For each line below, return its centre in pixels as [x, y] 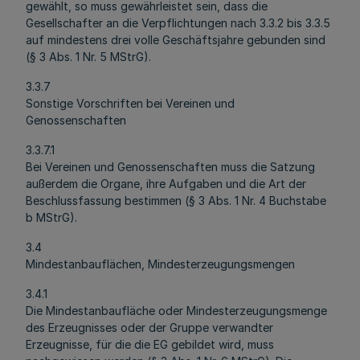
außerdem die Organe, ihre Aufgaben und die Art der [166, 184]
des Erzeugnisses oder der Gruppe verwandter [149, 327]
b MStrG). [51, 217]
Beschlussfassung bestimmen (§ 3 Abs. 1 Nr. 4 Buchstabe [176, 200]
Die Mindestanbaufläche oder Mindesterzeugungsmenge [176, 311]
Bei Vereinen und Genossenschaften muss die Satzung [170, 167]
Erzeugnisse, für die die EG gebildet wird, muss [150, 344]
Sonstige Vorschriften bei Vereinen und [130, 103]
